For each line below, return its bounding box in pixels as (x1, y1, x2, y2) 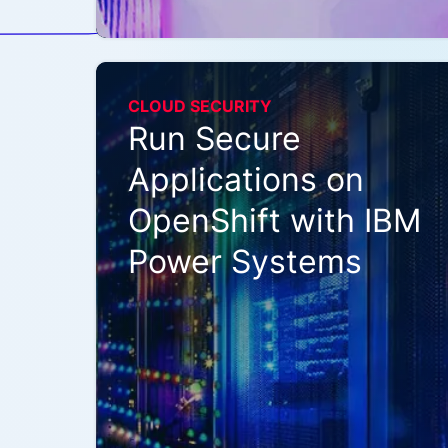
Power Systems (128, 242, 362, 281)
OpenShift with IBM (128, 201, 421, 240)
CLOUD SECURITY (128, 96, 272, 116)
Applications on (128, 160, 364, 199)
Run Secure (128, 119, 301, 158)
